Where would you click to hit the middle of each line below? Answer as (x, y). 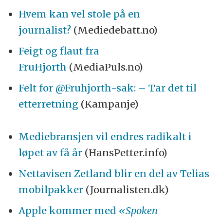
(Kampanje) (108, 104)
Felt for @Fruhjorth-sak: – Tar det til (107, 88)
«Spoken (138, 211)
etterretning (48, 104)
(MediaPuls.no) (105, 67)
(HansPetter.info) (125, 153)
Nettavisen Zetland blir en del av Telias (114, 174)
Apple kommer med (68, 211)
